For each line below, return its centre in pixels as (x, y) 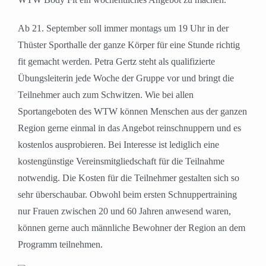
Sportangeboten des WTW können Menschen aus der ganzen (132, 112)
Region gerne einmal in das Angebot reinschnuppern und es (129, 128)
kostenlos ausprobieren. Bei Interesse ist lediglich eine (118, 145)
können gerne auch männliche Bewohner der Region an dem (132, 228)
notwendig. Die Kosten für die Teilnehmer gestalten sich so (129, 178)
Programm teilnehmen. (60, 245)
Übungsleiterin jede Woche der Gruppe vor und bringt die (126, 78)
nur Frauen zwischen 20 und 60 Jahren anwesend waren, (124, 211)
